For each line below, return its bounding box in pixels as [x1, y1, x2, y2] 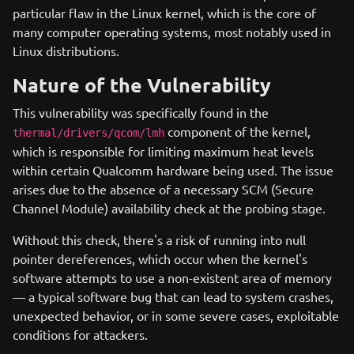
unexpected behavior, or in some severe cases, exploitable [13, 307, 339, 323]
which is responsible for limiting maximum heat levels [13, 143, 314, 159]
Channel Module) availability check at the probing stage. [13, 200, 326, 216]
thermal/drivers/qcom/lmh [13, 126, 164, 139]
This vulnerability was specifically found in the [13, 104, 269, 120]
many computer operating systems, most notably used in [13, 24, 331, 40]
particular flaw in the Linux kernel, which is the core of [13, 5, 316, 21]
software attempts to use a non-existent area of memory [13, 269, 332, 285]
